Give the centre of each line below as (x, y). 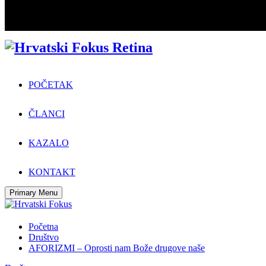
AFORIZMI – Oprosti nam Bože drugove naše (117, 248)
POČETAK (51, 84)
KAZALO (49, 142)
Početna (43, 226)
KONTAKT (52, 172)
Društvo (44, 237)
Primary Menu (34, 192)
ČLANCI (47, 113)
